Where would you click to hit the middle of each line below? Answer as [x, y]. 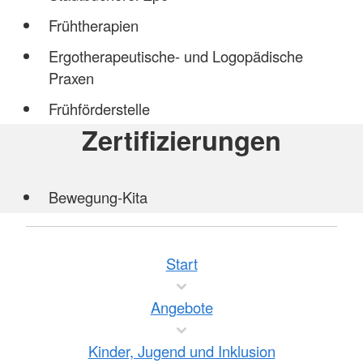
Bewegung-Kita [98, 197]
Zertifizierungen [181, 140]
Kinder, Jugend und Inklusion [181, 351]
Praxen [73, 77]
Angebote [181, 307]
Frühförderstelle [101, 108]
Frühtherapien [93, 25]
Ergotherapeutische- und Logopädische [175, 56]
